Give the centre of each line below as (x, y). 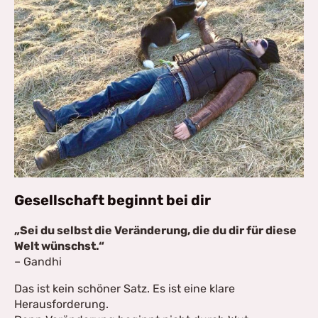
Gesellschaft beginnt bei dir (113, 200)
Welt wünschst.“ (59, 246)
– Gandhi (38, 262)
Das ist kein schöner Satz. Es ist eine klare (125, 289)
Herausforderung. (61, 304)
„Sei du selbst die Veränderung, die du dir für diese (155, 230)
